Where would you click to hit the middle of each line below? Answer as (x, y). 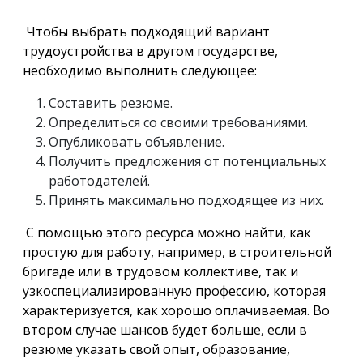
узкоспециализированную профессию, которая (174, 291)
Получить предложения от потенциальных (187, 161)
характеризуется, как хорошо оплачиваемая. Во (176, 310)
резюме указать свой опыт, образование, (156, 349)
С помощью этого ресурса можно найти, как (167, 233)
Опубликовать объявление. (137, 142)
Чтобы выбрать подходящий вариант (146, 32)
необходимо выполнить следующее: (140, 70)
